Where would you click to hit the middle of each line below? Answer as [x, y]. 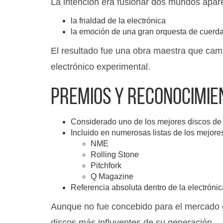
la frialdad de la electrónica [118, 21]
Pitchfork [106, 166]
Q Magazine [112, 176]
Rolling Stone [115, 155]
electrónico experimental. [101, 67]
